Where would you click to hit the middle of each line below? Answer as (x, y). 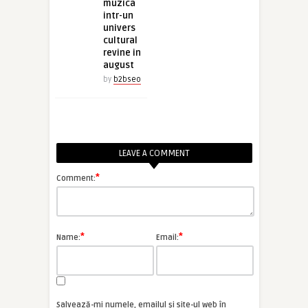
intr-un (118, 16)
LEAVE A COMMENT (154, 153)
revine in (122, 53)
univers (119, 28)
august (119, 65)
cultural (120, 41)
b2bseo (127, 79)
